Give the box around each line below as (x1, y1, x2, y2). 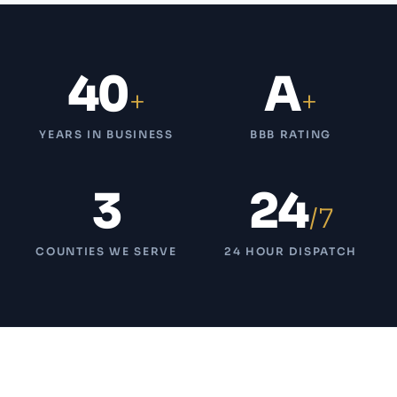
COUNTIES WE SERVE (35, 245, 177, 259)
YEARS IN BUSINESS (39, 128, 174, 142)
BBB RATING (250, 128, 331, 142)
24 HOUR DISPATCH (224, 245, 357, 259)
